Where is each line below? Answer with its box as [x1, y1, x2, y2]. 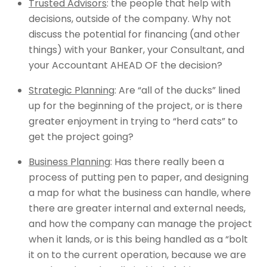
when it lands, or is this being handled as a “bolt [29, 232, 248, 246]
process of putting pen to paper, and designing [29, 170, 249, 184]
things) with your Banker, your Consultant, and [29, 42, 244, 57]
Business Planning [29, 154, 110, 169]
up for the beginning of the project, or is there [29, 98, 243, 113]
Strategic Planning [29, 83, 114, 97]
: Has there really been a [110, 154, 224, 169]
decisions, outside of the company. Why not [29, 11, 231, 26]
